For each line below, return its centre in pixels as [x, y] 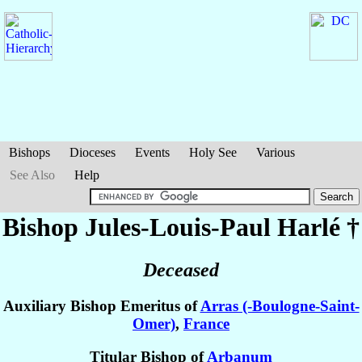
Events [152, 152]
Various [276, 152]
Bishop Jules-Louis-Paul [140, 227]
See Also [32, 175]
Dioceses [93, 152]
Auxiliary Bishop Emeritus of [101, 306]
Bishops [29, 152]
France [206, 324]
